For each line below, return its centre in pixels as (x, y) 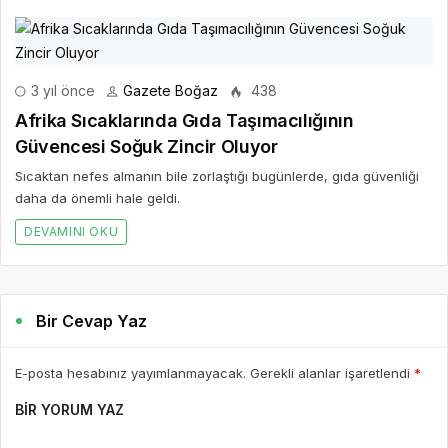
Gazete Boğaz (170, 90)
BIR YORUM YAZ (69, 409)
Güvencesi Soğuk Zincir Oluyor (146, 146)
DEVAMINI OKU (71, 231)
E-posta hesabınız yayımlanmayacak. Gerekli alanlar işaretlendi (214, 373)
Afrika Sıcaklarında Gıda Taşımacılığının (184, 120)
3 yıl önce (61, 90)
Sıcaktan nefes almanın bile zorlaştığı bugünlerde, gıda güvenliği (217, 176)
